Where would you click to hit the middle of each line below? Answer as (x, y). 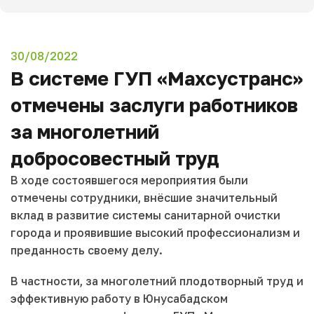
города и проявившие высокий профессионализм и (155, 233)
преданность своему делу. (87, 251)
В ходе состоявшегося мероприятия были (129, 180)
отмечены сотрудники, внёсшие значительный (144, 198)
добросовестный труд (115, 159)
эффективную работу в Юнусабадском (119, 298)
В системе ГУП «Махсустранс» (157, 79)
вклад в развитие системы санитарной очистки (145, 216)
